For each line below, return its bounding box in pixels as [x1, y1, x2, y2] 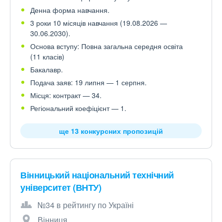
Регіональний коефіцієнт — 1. [30, 103, 126, 113]
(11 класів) [30, 52, 64, 61]
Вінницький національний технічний [20, 168, 174, 181]
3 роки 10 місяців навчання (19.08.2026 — [30, 18, 167, 28]
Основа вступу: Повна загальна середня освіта [30, 41, 183, 51]
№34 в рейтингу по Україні [38, 199, 134, 211]
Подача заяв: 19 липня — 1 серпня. [30, 77, 147, 87]
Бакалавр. [30, 64, 63, 74]
